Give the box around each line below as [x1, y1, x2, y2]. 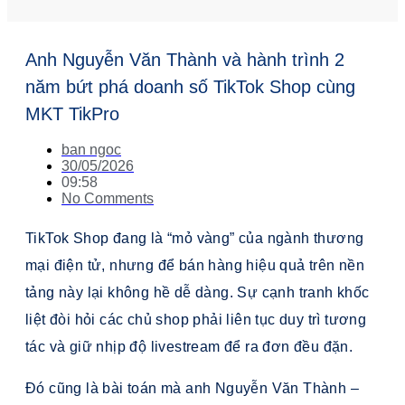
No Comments [61, 191, 154, 207]
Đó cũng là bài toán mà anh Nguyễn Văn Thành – [25, 381, 359, 397]
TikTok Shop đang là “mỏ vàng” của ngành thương [25, 231, 364, 247]
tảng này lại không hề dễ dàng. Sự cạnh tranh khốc [25, 285, 370, 301]
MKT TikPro [25, 103, 119, 124]
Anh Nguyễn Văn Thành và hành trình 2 [25, 49, 344, 70]
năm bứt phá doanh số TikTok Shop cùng [25, 76, 355, 97]
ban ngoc [61, 142, 121, 158]
